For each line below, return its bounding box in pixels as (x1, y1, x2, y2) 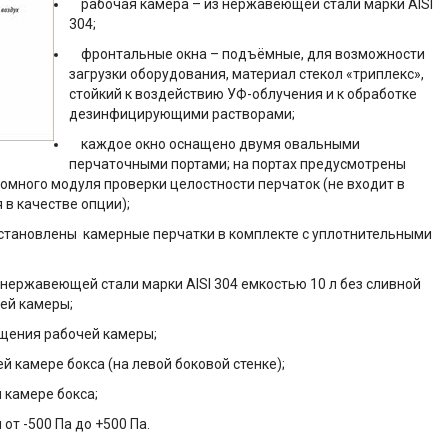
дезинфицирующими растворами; (69, 106, 295, 122)
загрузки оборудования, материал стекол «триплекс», (69, 66, 424, 82)
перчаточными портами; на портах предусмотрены (69, 156, 406, 172)
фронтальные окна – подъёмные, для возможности (69, 46, 425, 62)
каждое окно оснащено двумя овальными (69, 136, 360, 152)
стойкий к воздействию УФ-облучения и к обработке (69, 86, 417, 102)
